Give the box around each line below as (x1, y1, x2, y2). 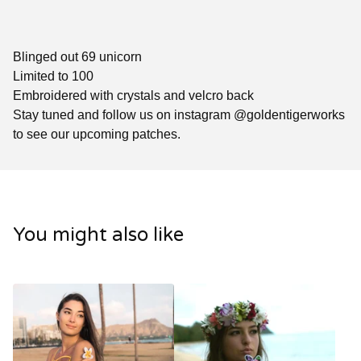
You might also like (13, 223, 184, 247)
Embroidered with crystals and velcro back (13, 89, 254, 103)
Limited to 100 (13, 69, 93, 84)
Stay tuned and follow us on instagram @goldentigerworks (13, 108, 345, 122)
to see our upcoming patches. (13, 127, 180, 142)
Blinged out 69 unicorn (13, 50, 142, 64)
